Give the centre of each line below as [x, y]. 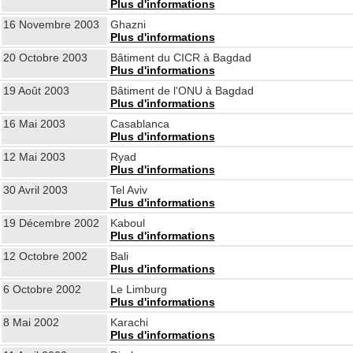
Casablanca [139, 124]
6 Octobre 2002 [42, 289]
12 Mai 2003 [34, 157]
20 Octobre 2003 [45, 58]
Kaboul [127, 223]
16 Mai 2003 [34, 124]
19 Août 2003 [36, 91]
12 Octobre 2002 [45, 256]
